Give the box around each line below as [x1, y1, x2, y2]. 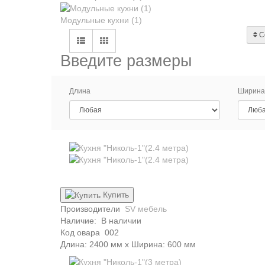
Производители [60, 203, 120, 214]
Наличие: [60, 215, 101, 225]
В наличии [101, 215, 141, 225]
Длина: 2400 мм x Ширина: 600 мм [60, 239, 196, 249]
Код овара [60, 227, 100, 237]
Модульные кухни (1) [60, 15, 142, 25]
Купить [103, 189, 129, 199]
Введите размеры [60, 51, 192, 70]
